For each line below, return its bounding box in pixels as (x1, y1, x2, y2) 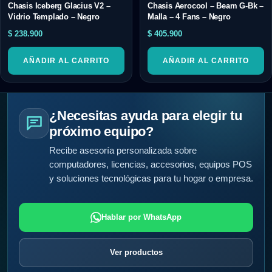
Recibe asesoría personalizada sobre (49, 146, 197, 156)
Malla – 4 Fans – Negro (148, 12, 231, 21)
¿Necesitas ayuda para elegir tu (49, 108, 242, 124)
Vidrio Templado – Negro (8, 12, 100, 21)
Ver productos (109, 248, 163, 257)
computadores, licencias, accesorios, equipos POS (49, 160, 252, 170)
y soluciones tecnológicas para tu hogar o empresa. (49, 174, 253, 184)
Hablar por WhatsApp (101, 212, 182, 222)
